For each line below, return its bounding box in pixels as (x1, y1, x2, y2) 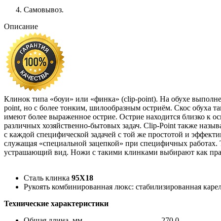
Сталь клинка (24, 174, 72, 183)
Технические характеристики (4, 199, 109, 208)
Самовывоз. (24, 5, 64, 14)
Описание (4, 22, 38, 31)
